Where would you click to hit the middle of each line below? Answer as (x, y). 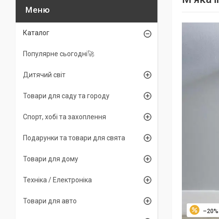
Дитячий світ (44, 75)
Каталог (36, 33)
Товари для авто (50, 201)
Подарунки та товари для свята (74, 138)
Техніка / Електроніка (57, 180)
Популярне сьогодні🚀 (59, 54)
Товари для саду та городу (66, 96)
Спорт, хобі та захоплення (65, 117)
